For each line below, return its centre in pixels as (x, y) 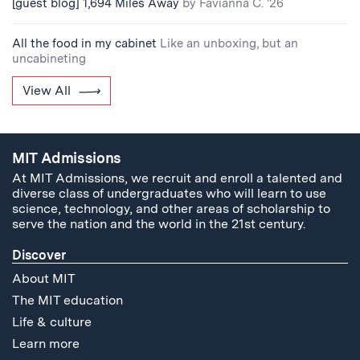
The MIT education (67, 301)
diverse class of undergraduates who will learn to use (169, 194)
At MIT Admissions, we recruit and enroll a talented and (177, 178)
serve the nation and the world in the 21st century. (159, 224)
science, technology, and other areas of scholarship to (171, 209)
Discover (39, 256)
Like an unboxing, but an (229, 43)
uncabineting (49, 58)
